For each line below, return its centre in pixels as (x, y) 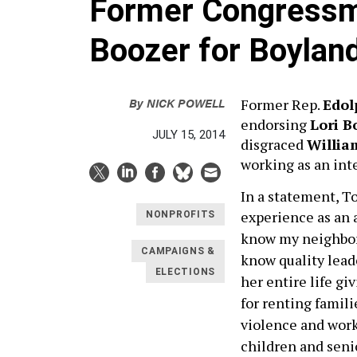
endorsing (275, 124)
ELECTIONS (185, 272)
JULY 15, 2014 (188, 135)
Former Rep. (282, 104)
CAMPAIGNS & (178, 251)
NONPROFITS (180, 214)
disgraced (274, 144)
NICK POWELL (186, 102)
